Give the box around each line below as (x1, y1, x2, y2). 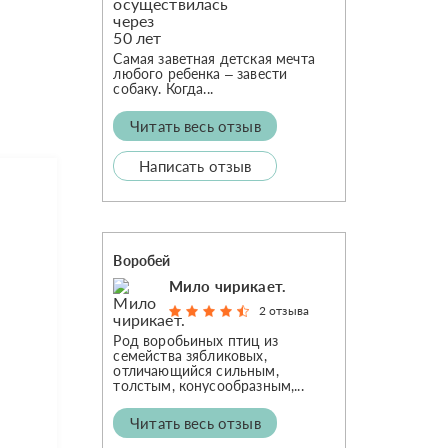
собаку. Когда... (113, 80, 213, 97)
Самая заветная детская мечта (113, 50, 315, 67)
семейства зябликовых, (113, 347, 267, 364)
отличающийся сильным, (113, 362, 279, 379)
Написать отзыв (139, 157, 252, 175)
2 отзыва (258, 303, 310, 318)
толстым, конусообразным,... (113, 377, 304, 394)
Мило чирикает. (168, 277, 287, 295)
